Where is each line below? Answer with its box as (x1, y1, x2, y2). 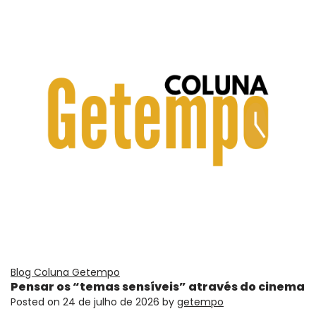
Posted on (11, 295, 63, 310)
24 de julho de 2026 (63, 295, 159, 310)
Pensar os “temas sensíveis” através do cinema (11, 279, 305, 296)
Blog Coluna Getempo (11, 265, 120, 280)
